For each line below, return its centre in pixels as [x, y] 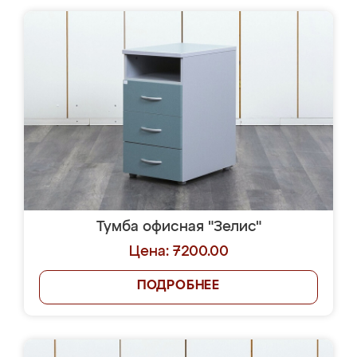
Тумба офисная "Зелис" [178, 227]
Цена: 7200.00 [178, 252]
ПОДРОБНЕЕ [178, 286]
